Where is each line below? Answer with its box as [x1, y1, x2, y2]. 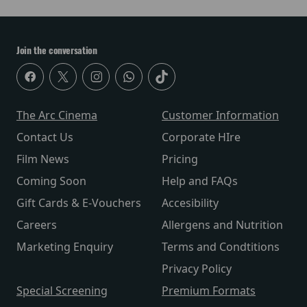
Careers [16, 217, 57, 233]
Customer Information [162, 108, 279, 123]
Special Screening [16, 283, 108, 299]
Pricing [162, 151, 198, 167]
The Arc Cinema [16, 108, 97, 123]
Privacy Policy [162, 261, 232, 277]
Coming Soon [16, 173, 86, 189]
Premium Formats [162, 283, 256, 299]
